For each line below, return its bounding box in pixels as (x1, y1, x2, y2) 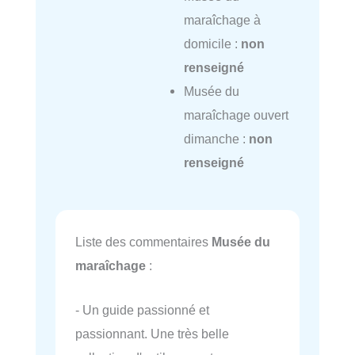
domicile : (183, 36, 241, 52)
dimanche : (183, 132, 249, 147)
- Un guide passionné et (75, 303, 209, 318)
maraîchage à (183, 13, 261, 28)
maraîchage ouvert (183, 108, 288, 123)
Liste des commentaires (75, 235, 212, 250)
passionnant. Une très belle (75, 326, 229, 342)
